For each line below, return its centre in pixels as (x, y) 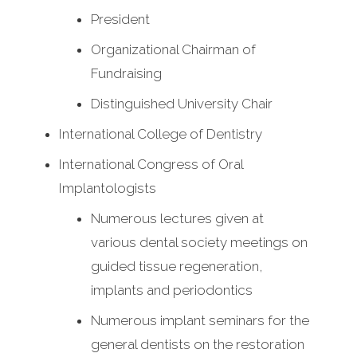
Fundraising (126, 74)
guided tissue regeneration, (177, 267)
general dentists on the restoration (198, 345)
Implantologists (108, 188)
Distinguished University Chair (182, 104)
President (120, 20)
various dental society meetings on (199, 243)
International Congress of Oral (151, 165)
